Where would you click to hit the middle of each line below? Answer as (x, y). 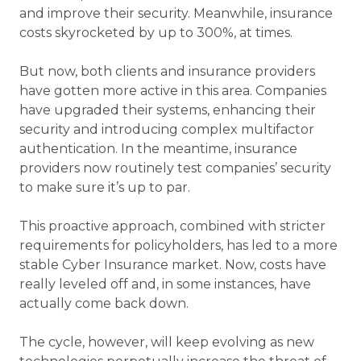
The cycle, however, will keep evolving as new (167, 342)
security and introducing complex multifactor (167, 130)
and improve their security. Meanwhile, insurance (176, 14)
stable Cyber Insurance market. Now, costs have (173, 265)
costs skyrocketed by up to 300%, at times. (158, 33)
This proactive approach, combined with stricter (172, 226)
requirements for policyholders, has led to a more (178, 246)
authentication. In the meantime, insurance (158, 149)
